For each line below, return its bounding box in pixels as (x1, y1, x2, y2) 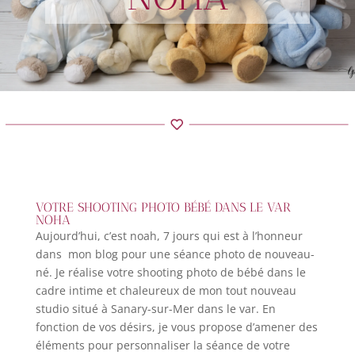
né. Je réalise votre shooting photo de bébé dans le (35, 265, 306, 281)
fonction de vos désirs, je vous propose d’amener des (35, 319, 318, 335)
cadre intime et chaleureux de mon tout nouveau (35, 283, 296, 299)
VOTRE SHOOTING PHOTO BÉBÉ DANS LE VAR (35, 200, 291, 216)
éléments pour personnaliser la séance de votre (35, 338, 290, 353)
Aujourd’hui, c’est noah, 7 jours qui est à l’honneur (35, 228, 303, 244)
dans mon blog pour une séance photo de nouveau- (35, 246, 315, 262)
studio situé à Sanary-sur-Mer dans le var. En (35, 301, 276, 317)
